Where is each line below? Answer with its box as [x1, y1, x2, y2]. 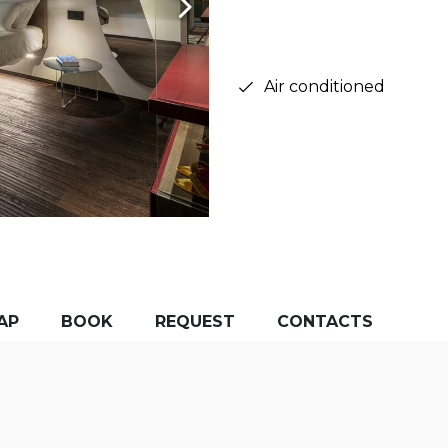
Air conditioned [264, 77, 385, 97]
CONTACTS [277, 312, 373, 332]
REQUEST [155, 312, 235, 332]
